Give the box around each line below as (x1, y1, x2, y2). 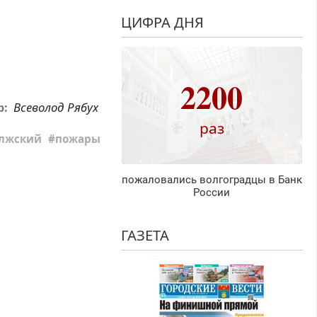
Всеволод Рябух (13, 99, 98, 116)
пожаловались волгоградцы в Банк (121, 173, 302, 187)
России (193, 186, 231, 200)
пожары (55, 132, 101, 146)
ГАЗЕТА (120, 226, 169, 246)
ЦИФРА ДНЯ (120, 13, 204, 33)
